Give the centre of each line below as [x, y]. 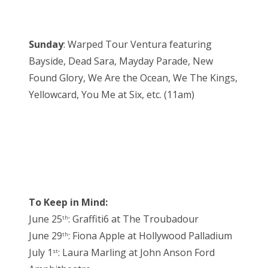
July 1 [41, 252]
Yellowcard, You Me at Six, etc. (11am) [112, 94]
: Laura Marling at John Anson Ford [136, 252]
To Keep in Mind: [68, 202]
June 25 [45, 219]
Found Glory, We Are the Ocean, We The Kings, [133, 77]
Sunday [46, 44]
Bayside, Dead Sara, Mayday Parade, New [121, 61]
